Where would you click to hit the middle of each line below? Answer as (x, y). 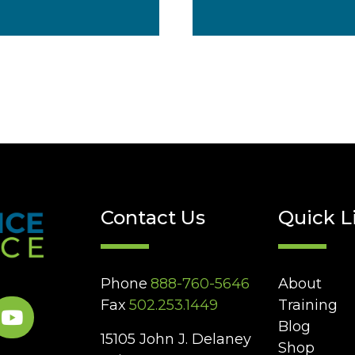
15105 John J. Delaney (176, 340)
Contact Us (153, 218)
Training (308, 305)
